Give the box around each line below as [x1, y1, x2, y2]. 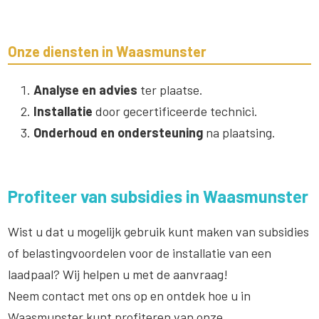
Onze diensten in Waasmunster [8, 42, 207, 60]
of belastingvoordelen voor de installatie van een [8, 244, 272, 261]
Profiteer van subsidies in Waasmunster [8, 185, 309, 206]
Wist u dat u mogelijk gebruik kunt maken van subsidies [8, 223, 310, 239]
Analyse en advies [33, 81, 138, 98]
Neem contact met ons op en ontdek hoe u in [8, 287, 251, 303]
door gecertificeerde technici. [93, 103, 258, 119]
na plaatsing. [203, 124, 276, 140]
